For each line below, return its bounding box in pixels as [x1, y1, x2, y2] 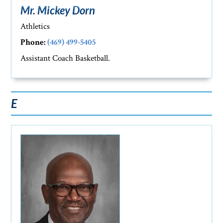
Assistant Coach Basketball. [20, 53, 111, 64]
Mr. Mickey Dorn [20, 3, 96, 17]
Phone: [20, 37, 46, 48]
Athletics [20, 21, 50, 32]
